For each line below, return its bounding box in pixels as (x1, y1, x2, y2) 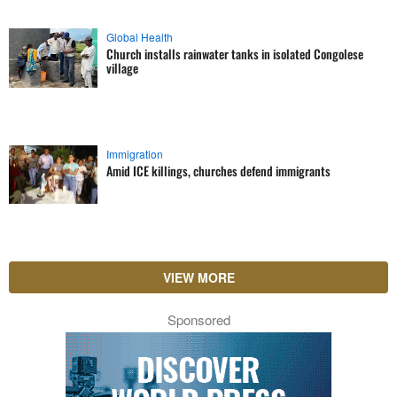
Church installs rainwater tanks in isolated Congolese (106, 44, 363, 63)
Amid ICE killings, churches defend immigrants (106, 160, 331, 180)
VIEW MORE (162, 269, 235, 286)
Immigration (106, 145, 163, 161)
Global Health (106, 29, 173, 44)
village (106, 58, 138, 77)
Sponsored (167, 310, 230, 329)
